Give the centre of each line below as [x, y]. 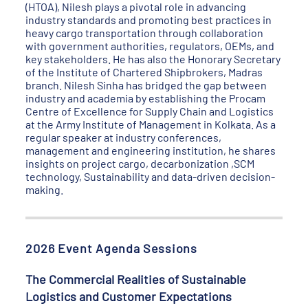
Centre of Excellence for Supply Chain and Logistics [150, 111]
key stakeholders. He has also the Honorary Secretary [153, 59]
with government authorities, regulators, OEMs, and [150, 46]
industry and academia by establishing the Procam [146, 98]
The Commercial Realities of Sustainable [136, 279]
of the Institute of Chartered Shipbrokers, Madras [144, 72]
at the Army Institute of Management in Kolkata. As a [151, 124]
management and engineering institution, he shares [151, 150]
